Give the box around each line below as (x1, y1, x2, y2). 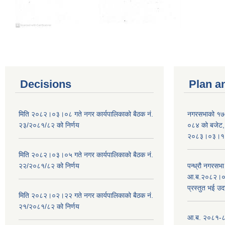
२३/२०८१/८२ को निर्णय (19, 121, 79, 129)
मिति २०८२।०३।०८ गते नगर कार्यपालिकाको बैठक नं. (19, 109, 153, 118)
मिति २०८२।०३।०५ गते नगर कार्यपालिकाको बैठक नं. (19, 150, 153, 159)
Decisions (20, 77, 71, 90)
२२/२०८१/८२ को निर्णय (19, 161, 79, 170)
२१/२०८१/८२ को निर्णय (19, 202, 79, 210)
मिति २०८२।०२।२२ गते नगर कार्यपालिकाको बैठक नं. (19, 191, 153, 199)
